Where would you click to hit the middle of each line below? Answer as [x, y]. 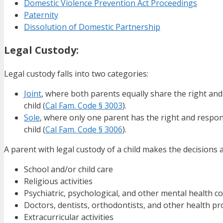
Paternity [41, 15]
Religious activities [58, 181]
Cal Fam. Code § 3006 [84, 130]
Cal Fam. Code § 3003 [84, 106]
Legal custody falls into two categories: [76, 74]
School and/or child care [68, 169]
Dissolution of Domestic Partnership [92, 27]
